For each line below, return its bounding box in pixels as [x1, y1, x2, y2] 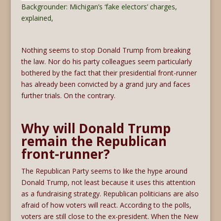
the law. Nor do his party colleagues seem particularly [21, 56, 192, 66]
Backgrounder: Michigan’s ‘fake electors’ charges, [21, 1, 177, 11]
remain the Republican [21, 132, 167, 150]
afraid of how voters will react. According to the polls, [21, 200, 191, 210]
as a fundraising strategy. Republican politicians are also [21, 188, 199, 198]
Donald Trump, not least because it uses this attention [21, 177, 195, 187]
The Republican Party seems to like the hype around [21, 166, 187, 176]
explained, [21, 13, 53, 23]
